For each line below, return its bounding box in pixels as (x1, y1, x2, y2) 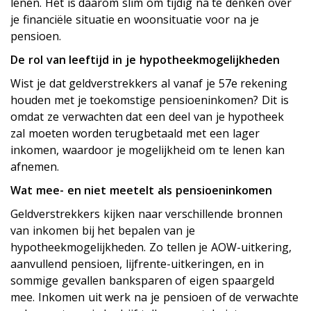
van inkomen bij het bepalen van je (10, 223, 195, 238)
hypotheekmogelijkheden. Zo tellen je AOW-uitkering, (10, 239, 292, 255)
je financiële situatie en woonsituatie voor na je (10, 12, 259, 27)
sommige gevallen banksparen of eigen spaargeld (10, 273, 274, 288)
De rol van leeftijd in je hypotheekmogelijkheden (10, 52, 280, 67)
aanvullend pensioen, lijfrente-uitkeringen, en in (10, 256, 264, 271)
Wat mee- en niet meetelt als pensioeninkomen (10, 183, 272, 198)
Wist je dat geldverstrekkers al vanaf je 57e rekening (10, 76, 288, 91)
